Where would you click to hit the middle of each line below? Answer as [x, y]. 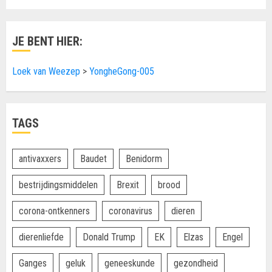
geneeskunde [130, 263]
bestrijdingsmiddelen [58, 185]
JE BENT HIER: [47, 41]
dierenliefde [41, 237]
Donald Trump [109, 237]
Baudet [93, 158]
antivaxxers [40, 158]
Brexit [128, 185]
